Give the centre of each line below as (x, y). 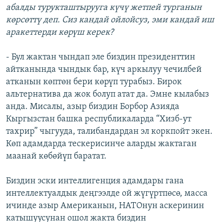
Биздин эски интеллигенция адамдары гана (95, 181)
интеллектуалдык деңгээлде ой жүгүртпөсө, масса (107, 194)
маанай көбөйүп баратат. (56, 157)
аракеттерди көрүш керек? (60, 33)
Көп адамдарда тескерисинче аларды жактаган (101, 144)
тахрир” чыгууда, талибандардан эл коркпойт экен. (109, 132)
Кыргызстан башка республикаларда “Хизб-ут (99, 119)
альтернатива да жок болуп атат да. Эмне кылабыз (108, 95)
